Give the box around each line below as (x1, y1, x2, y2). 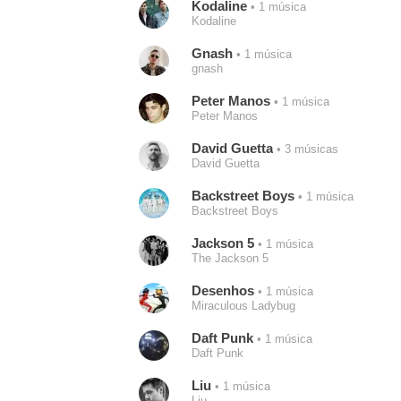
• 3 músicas (272, 142, 338, 157)
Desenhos (191, 283, 254, 298)
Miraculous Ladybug (191, 299, 295, 312)
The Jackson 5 (191, 252, 269, 265)
